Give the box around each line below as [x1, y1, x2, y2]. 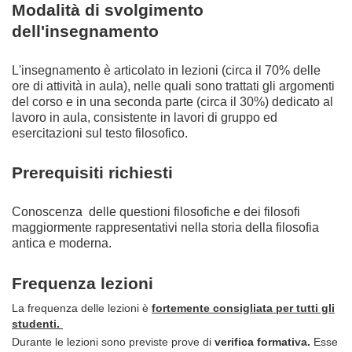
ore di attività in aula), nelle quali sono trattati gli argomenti [12, 79, 335, 93]
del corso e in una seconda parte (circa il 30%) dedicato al [12, 94, 333, 108]
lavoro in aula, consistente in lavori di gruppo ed [12, 110, 277, 124]
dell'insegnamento [12, 21, 159, 40]
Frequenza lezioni [12, 273, 153, 292]
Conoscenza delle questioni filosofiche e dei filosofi [12, 205, 300, 219]
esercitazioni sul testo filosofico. [12, 126, 191, 140]
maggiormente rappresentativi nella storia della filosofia [12, 221, 319, 235]
